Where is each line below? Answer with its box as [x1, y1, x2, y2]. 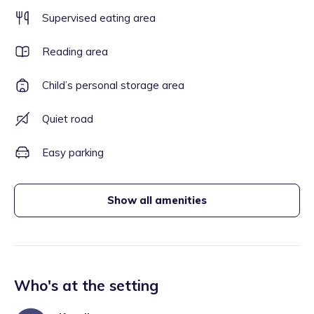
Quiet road [42, 112, 93, 125]
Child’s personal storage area [42, 78, 184, 92]
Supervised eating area [42, 11, 156, 25]
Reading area [42, 45, 108, 58]
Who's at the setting [14, 276, 158, 294]
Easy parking [42, 146, 104, 159]
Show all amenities [107, 193, 207, 207]
